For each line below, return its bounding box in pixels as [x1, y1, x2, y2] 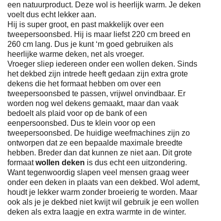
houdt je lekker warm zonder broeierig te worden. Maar [7, 187, 197, 196]
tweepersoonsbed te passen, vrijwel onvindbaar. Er [7, 89, 185, 98]
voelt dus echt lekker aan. [7, 10, 96, 19]
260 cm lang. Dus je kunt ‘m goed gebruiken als [7, 39, 173, 48]
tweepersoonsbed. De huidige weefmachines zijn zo [7, 128, 190, 137]
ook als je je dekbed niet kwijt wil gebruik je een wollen [7, 197, 199, 206]
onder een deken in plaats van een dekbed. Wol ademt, [7, 178, 200, 186]
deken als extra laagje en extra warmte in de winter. [7, 207, 186, 216]
